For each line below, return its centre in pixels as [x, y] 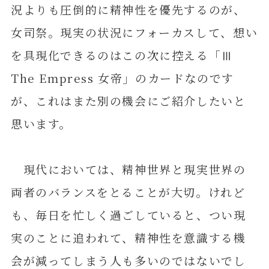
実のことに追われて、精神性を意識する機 [128, 238]
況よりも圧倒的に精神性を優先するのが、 [128, 9]
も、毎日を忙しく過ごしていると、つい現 [128, 215]
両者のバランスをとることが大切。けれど [128, 192]
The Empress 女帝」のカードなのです [122, 78]
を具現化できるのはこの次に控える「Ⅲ [128, 55]
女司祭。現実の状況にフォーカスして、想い [134, 32]
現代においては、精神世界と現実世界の [128, 169]
